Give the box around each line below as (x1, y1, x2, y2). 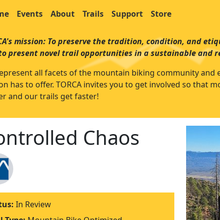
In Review (16, 199, 51, 210)
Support (111, 8, 143, 19)
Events (17, 8, 43, 19)
